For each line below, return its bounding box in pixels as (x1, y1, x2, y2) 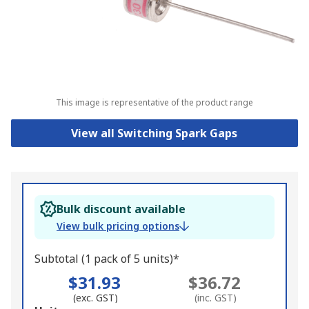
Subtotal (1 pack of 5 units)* (34, 251, 179, 267)
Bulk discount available (57, 201, 186, 217)
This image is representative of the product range (55, 97, 253, 109)
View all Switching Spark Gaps (71, 126, 238, 141)
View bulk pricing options (57, 219, 179, 233)
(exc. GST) (73, 291, 119, 305)
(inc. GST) (195, 291, 237, 305)
